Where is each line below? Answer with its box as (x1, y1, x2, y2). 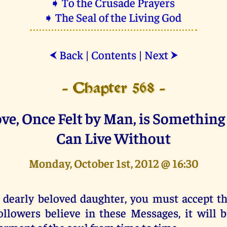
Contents (91, 47, 136, 62)
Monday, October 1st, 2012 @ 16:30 (28, 155, 199, 170)
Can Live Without (56, 127, 171, 147)
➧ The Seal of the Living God (44, 9, 183, 24)
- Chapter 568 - (61, 82, 166, 95)
